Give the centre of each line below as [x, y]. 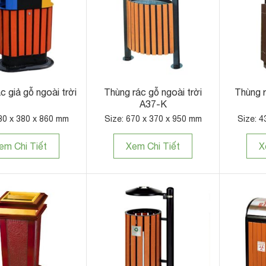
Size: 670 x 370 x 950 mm [153, 119]
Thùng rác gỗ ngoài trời [153, 92]
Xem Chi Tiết [153, 146]
